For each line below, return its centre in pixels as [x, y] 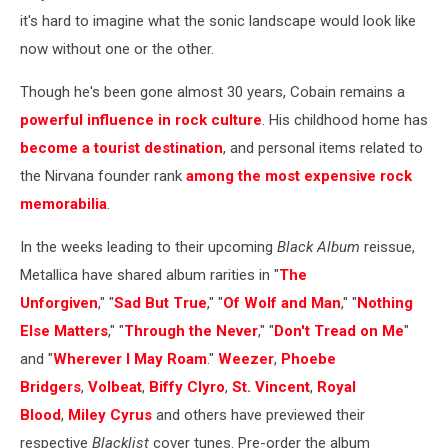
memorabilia [63, 204]
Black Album [318, 247]
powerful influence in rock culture [141, 120]
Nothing [385, 303]
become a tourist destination [121, 148]
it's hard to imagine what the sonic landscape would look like [218, 21]
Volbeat [115, 387]
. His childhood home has [345, 120]
